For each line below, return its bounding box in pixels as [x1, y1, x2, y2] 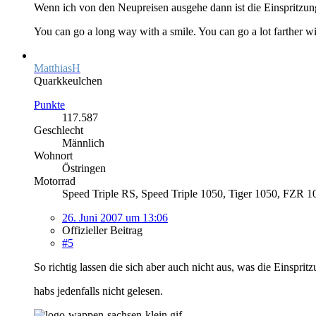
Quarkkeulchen [34, 74, 102, 87]
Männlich [62, 136, 104, 149]
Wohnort [34, 149, 73, 162]
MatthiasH [34, 61, 80, 74]
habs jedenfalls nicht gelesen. [34, 284, 163, 297]
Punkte [34, 98, 65, 111]
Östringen [62, 162, 106, 174]
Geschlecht [34, 123, 83, 136]
